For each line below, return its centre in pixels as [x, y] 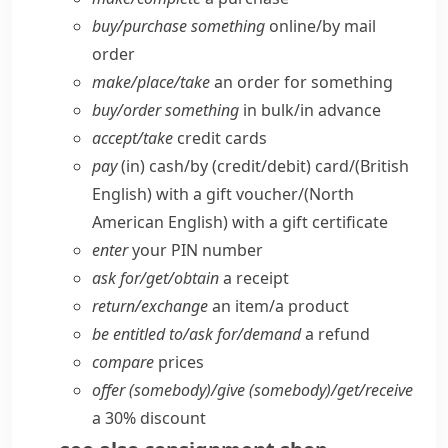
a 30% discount [149, 418]
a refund [335, 334]
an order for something [301, 82]
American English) [160, 222]
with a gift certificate [308, 222]
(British [382, 166]
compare [123, 362]
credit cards [220, 138]
